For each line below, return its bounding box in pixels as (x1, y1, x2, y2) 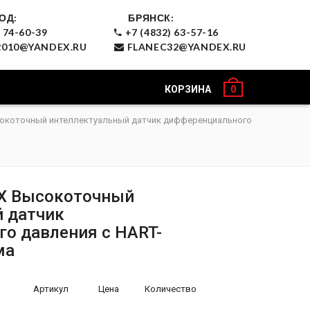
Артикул (33, 284, 69, 294)
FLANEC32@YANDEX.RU (125, 40, 246, 53)
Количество (144, 284, 197, 294)
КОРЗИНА (165, 84, 211, 95)
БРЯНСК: (128, 11, 174, 24)
